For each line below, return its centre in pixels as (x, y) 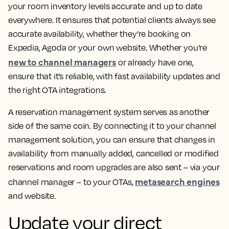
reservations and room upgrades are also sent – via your (114, 167)
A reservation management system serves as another (109, 112)
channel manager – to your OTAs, (72, 182)
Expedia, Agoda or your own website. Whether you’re (108, 48)
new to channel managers (62, 62)
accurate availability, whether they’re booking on (100, 34)
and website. (32, 196)
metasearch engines (178, 181)
